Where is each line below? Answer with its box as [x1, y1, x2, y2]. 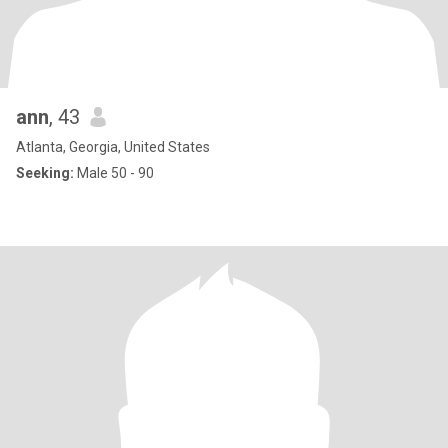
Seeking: [16, 165, 74, 181]
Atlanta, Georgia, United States [16, 139, 210, 155]
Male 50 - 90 [74, 165, 154, 181]
